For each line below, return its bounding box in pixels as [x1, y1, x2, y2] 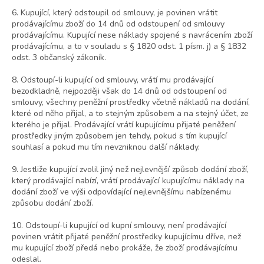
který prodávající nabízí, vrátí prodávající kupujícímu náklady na [12, 175, 245, 187]
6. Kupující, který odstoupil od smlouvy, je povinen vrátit [12, 7, 217, 19]
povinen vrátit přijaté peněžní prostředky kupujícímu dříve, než [12, 231, 241, 243]
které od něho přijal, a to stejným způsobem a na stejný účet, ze [12, 108, 249, 120]
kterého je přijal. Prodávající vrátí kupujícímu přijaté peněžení [12, 119, 236, 131]
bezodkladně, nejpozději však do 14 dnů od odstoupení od [12, 85, 227, 97]
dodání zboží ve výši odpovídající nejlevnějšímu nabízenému [12, 186, 231, 198]
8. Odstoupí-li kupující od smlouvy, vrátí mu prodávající [12, 74, 213, 86]
